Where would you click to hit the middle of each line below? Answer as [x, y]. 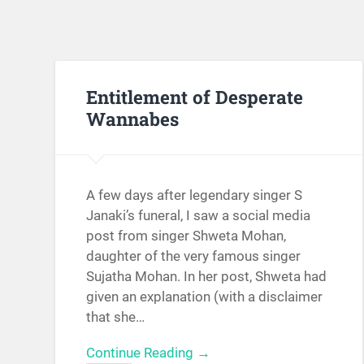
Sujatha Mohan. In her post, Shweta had [207, 277]
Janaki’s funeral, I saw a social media [199, 216]
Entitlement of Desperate [195, 96]
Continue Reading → [149, 353]
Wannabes [133, 118]
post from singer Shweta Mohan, [186, 236]
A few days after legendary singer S [195, 195]
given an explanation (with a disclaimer [205, 297]
